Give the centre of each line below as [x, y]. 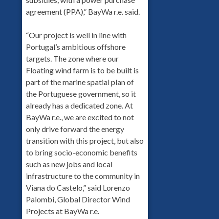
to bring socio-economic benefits [81, 152]
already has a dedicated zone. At [79, 105]
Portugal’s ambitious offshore [76, 46]
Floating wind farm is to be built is [82, 70]
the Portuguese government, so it [81, 93]
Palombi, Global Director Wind [78, 199]
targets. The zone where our [72, 58]
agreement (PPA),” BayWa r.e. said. [83, 11]
